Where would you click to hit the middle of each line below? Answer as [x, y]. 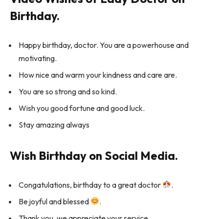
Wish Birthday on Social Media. [94, 156]
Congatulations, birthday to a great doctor [90, 185]
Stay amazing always [54, 124]
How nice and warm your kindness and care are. [98, 75]
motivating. [38, 58]
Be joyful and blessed [55, 201]
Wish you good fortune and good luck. [82, 108]
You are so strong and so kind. [68, 91]
